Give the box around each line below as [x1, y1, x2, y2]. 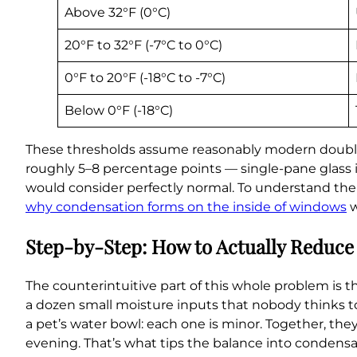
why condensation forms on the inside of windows [25, 198, 347, 214]
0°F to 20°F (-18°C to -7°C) [65, 69, 226, 85]
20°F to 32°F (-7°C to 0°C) [65, 37, 222, 53]
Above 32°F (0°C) [65, 4, 171, 20]
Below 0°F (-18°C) [65, 102, 173, 118]
